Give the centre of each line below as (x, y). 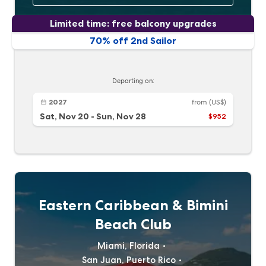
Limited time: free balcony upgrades (133, 23)
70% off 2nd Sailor (133, 40)
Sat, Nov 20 (64, 116)
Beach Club (133, 224)
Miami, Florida (129, 246)
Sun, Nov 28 (121, 116)
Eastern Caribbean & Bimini (133, 205)
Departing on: (133, 81)
